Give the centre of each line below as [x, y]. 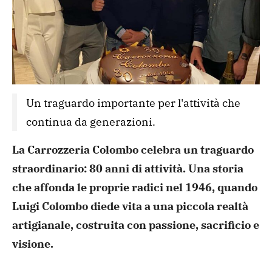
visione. [33, 243]
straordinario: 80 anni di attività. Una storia [128, 168]
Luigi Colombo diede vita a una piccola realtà [130, 206]
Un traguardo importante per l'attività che [133, 103]
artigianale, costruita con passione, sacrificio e [136, 225]
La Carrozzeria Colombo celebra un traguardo [133, 149]
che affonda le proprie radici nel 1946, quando [135, 187]
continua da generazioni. [91, 121]
